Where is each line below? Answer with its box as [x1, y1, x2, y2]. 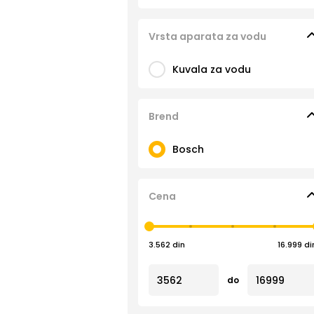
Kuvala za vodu [172, 62, 251, 76]
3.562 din [149, 239, 185, 250]
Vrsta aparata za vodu [149, 29, 266, 43]
